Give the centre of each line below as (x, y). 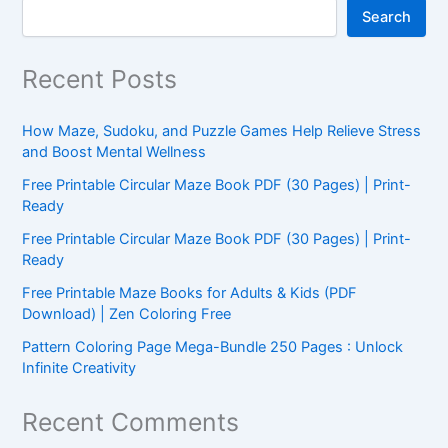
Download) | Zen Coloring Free (127, 314)
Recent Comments (131, 421)
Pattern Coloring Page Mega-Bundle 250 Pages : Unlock (213, 347)
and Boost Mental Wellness (114, 152)
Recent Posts (100, 78)
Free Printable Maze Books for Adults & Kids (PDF (190, 293)
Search (386, 16)
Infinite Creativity (79, 368)
